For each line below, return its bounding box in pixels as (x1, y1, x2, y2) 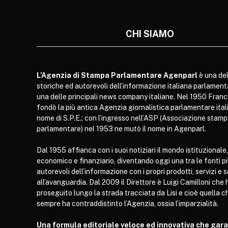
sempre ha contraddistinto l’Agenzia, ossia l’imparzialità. (37, 199, 218, 208)
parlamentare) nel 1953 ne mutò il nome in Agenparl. (37, 124, 206, 133)
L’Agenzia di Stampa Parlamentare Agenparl (37, 71, 197, 79)
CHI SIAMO (126, 28, 175, 39)
